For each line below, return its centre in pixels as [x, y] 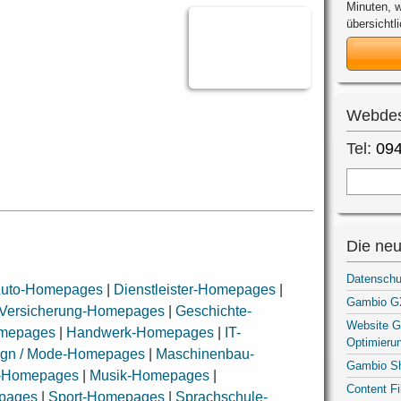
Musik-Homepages [150, 376]
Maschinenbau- [205, 354]
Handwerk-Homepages [141, 333]
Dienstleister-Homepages [195, 290]
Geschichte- [214, 311]
